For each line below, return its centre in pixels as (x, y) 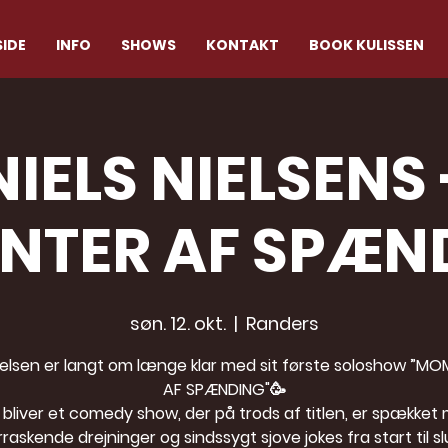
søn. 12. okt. (177, 323)
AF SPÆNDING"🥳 (224, 389)
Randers (282, 323)
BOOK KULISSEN (366, 45)
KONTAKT (242, 45)
